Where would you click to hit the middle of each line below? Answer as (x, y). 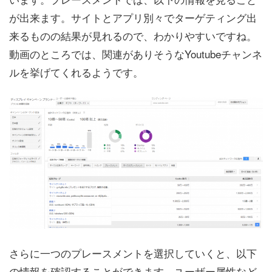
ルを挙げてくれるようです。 (76, 72)
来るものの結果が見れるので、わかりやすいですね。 (133, 35)
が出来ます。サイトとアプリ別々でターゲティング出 (133, 17)
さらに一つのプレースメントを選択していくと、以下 (133, 253)
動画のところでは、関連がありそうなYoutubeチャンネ (136, 53)
